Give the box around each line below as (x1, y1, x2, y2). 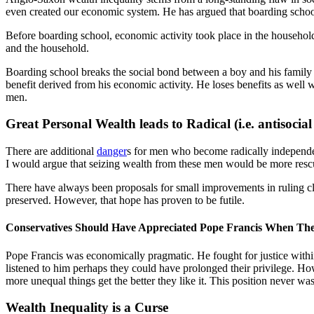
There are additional (6, 145, 97, 158)
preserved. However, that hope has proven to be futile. (6, 194, 245, 207)
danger (97, 145, 127, 158)
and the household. (6, 41, 89, 54)
